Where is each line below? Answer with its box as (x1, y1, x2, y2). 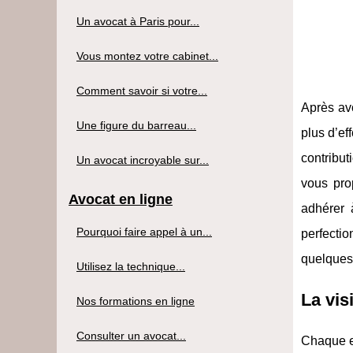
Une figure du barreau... (76, 118, 196, 132)
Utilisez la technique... (76, 259, 185, 273)
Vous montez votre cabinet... (76, 49, 218, 62)
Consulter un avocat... (76, 329, 186, 342)
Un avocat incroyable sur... (76, 153, 209, 166)
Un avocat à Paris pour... (76, 14, 199, 28)
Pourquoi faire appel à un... (76, 225, 212, 238)
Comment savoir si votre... (76, 84, 207, 97)
